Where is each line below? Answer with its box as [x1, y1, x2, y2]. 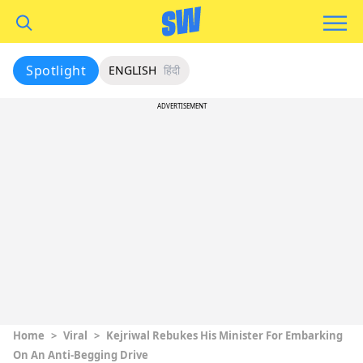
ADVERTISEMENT [156, 101, 207, 110]
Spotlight [26, 62, 87, 79]
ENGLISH [109, 62, 157, 78]
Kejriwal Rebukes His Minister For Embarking [106, 328, 343, 343]
